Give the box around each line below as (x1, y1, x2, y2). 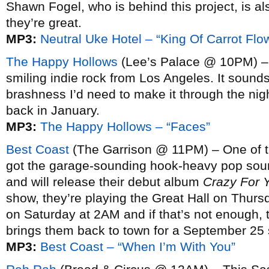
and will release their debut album (6, 175, 203, 189)
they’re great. (6, 16, 82, 29)
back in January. (6, 103, 100, 117)
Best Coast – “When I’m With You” (40, 240, 235, 253)
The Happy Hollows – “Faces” (40, 119, 210, 133)
